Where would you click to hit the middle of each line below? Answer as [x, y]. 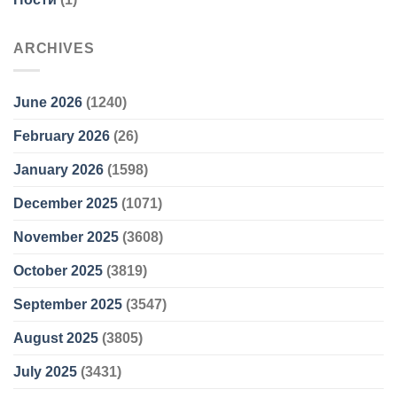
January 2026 [58, 169]
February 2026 [62, 136]
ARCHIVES [54, 49]
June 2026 [48, 102]
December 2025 [66, 203]
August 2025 [56, 338]
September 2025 [68, 304]
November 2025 [66, 237]
